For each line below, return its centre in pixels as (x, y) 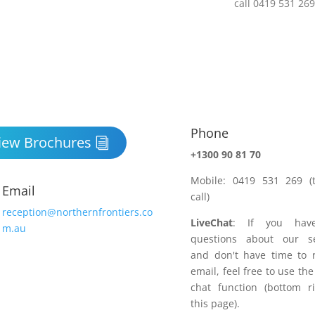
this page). (216, 303)
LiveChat (212, 222)
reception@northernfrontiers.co (77, 212)
